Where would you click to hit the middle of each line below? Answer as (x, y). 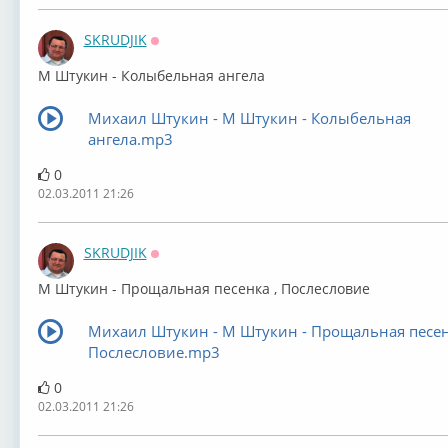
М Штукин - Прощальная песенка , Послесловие (203, 288)
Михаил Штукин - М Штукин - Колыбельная (249, 118)
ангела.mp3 (130, 139)
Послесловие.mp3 (153, 352)
